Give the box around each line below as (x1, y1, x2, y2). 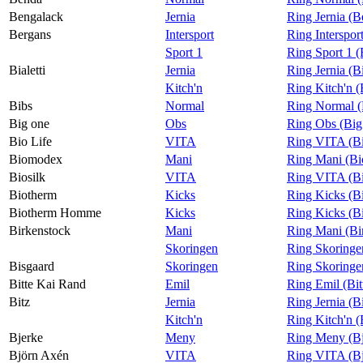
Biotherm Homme (9, 205, 101, 220)
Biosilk (9, 169, 45, 184)
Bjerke (9, 330, 43, 344)
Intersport (165, 27, 214, 41)
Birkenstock (9, 223, 70, 237)
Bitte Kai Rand (9, 276, 86, 291)
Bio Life (9, 134, 52, 148)
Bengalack (9, 9, 63, 23)
